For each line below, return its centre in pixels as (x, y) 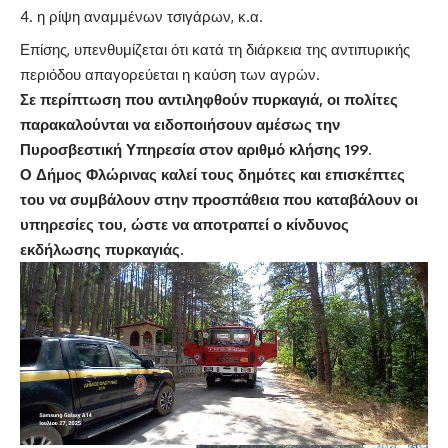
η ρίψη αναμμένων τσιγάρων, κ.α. (150, 17)
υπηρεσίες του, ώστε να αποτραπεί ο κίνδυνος (184, 224)
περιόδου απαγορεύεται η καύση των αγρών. (170, 74)
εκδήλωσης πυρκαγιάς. (101, 249)
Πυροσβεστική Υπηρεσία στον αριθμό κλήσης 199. (195, 149)
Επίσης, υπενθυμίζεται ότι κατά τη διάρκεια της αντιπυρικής (215, 49)
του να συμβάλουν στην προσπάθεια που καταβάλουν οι (219, 199)
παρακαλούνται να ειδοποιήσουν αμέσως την (180, 124)
